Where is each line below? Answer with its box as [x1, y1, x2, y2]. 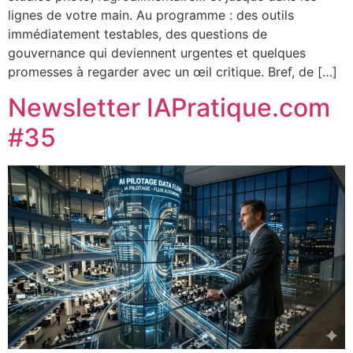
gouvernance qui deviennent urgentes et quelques [8, 45, 306, 61]
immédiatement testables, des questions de [8, 26, 267, 43]
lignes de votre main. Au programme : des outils [8, 7, 294, 24]
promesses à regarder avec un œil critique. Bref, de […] [8, 64, 337, 80]
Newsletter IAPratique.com [8, 91, 330, 123]
